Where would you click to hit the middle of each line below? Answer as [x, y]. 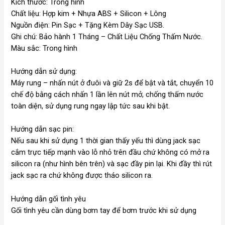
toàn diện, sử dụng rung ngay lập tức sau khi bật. [91, 106]
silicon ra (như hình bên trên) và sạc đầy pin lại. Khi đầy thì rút [112, 164]
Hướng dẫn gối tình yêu [49, 199]
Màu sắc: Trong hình [44, 48]
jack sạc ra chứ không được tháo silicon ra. [82, 176]
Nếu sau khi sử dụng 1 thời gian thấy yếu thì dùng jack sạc [106, 141]
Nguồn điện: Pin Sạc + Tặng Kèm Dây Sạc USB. [88, 25]
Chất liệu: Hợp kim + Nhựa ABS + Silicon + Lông [89, 13]
